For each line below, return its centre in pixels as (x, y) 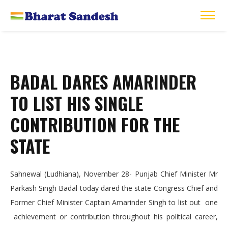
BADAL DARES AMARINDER (103, 82)
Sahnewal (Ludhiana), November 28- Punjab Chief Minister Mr (114, 174)
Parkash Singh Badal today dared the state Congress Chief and (114, 188)
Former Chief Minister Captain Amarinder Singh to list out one (114, 203)
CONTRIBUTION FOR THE (95, 125)
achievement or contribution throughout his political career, (114, 217)
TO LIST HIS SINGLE (77, 103)
